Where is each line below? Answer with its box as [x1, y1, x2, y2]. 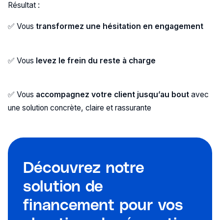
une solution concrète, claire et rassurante [7, 103, 151, 113]
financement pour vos [23, 194, 184, 213]
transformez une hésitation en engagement [35, 21, 203, 31]
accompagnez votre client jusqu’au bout [35, 90, 189, 100]
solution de [23, 175, 104, 194]
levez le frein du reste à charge [35, 55, 156, 65]
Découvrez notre [23, 157, 145, 176]
